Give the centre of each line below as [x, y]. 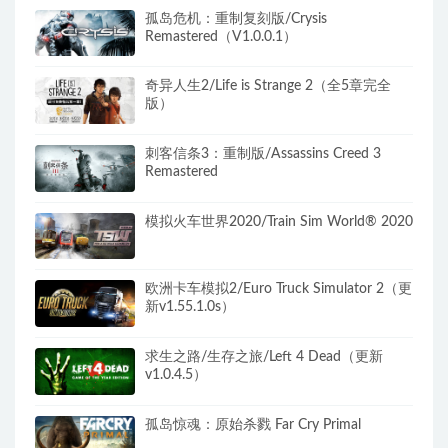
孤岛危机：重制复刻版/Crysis [236, 18]
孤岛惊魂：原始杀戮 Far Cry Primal [253, 424]
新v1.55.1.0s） [190, 307]
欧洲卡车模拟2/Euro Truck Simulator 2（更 [278, 289]
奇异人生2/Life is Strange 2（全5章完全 [268, 86]
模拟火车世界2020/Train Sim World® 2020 [279, 221]
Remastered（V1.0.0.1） [221, 36]
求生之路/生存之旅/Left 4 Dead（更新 [264, 357]
